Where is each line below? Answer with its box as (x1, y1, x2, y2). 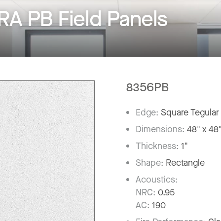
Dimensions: (136, 123, 187, 135)
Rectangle (166, 156, 205, 169)
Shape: (136, 156, 166, 169)
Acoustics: (136, 173, 178, 185)
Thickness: (136, 140, 182, 152)
